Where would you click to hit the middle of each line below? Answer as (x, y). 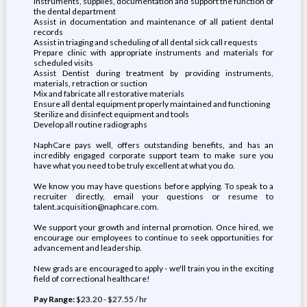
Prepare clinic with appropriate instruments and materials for (153, 52)
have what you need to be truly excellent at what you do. (134, 165)
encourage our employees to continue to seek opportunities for (153, 237)
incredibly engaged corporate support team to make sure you (153, 155)
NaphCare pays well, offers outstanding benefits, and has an (153, 145)
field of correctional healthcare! (91, 279)
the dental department (74, 11)
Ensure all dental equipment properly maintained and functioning (151, 104)
